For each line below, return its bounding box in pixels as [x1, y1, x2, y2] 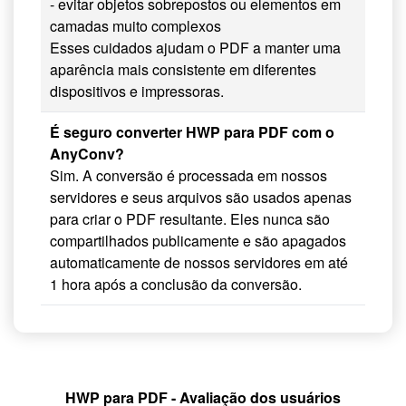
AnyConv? [50, 143, 124, 165]
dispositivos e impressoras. [50, 81, 224, 102]
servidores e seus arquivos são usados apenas [50, 187, 352, 208]
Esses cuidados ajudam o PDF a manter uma [50, 37, 341, 59]
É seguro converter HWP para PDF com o [50, 121, 334, 143]
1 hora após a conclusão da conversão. [50, 274, 302, 295]
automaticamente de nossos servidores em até [50, 252, 348, 274]
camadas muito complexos [50, 15, 221, 37]
